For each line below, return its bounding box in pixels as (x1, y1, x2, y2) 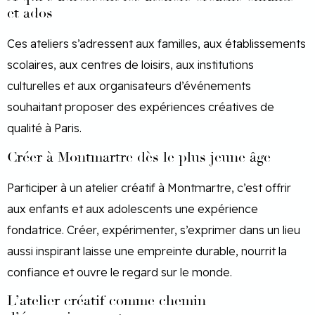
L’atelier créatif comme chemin (7, 292, 206, 310)
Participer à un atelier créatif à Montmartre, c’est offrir (7, 180, 291, 195)
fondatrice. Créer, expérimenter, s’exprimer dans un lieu (7, 222, 300, 237)
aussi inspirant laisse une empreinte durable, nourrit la (7, 243, 287, 258)
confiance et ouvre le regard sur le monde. (7, 264, 232, 279)
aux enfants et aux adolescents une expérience (7, 201, 258, 216)
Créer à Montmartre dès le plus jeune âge (7, 148, 271, 166)
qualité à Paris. (7, 121, 82, 136)
